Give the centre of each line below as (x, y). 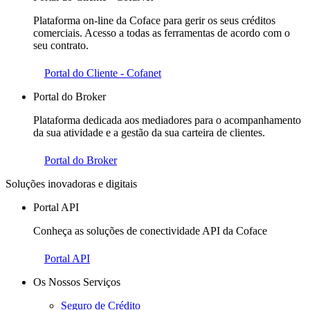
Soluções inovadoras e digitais (71, 183)
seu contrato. (61, 45)
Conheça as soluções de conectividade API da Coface (150, 230)
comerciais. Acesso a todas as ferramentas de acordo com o (162, 33)
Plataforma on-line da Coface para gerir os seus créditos (154, 20)
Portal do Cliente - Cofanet (103, 73)
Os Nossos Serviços (77, 282)
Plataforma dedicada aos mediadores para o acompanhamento (167, 120)
